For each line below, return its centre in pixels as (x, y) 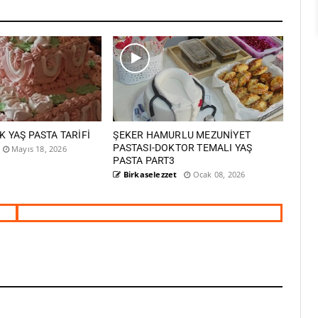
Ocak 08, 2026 (218, 175)
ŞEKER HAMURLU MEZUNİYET (182, 135)
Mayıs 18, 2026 (38, 149)
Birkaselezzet (149, 175)
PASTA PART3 (144, 161)
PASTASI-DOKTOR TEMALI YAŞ (183, 148)
